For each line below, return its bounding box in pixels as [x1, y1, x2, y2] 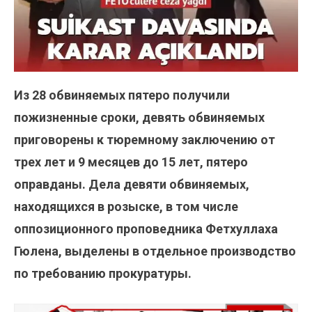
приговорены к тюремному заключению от [14, 132, 275, 147]
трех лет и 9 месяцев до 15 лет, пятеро [14, 154, 248, 169]
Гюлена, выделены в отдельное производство [14, 243, 296, 258]
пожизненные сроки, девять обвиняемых [14, 109, 265, 125]
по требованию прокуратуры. [14, 265, 192, 281]
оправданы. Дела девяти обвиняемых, [14, 176, 249, 192]
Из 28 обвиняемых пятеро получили [14, 87, 230, 102]
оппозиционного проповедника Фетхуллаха [14, 221, 278, 236]
